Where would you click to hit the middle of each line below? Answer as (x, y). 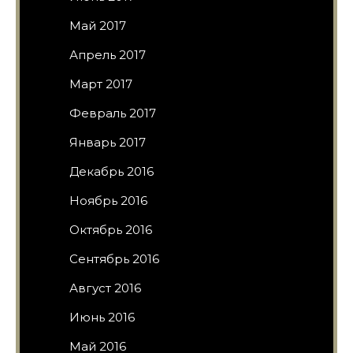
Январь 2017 (108, 142)
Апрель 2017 (108, 54)
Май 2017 (98, 25)
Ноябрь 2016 (108, 200)
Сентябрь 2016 (114, 258)
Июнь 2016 (102, 317)
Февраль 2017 (113, 113)
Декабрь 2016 (111, 171)
